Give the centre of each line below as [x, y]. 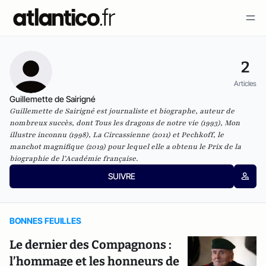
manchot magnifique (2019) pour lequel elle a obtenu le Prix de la [125, 147]
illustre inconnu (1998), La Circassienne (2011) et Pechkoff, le [117, 135]
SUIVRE [121, 176]
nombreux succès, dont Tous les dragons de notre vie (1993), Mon [125, 123]
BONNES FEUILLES [45, 221]
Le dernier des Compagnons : [91, 245]
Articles [245, 83]
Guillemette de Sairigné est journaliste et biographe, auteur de [122, 111]
